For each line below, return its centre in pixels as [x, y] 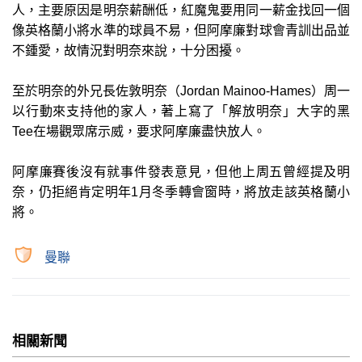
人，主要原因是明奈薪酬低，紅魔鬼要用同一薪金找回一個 [181, 10]
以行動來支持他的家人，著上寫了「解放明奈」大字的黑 [181, 111]
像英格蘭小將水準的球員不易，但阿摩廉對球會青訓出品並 [181, 30]
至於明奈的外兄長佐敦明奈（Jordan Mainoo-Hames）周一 [181, 90]
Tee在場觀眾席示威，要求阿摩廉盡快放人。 [139, 131]
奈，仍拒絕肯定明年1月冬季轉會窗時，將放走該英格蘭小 [181, 192]
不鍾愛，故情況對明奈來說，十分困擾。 [128, 50]
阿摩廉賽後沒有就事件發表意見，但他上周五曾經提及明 [181, 171]
